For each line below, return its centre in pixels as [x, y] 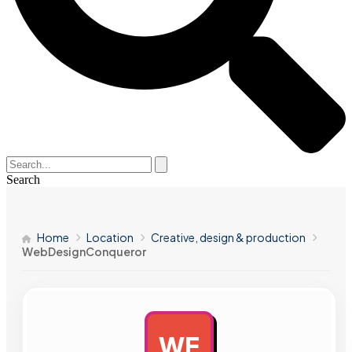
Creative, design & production [228, 237]
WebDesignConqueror [84, 251]
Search [23, 180]
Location [110, 237]
